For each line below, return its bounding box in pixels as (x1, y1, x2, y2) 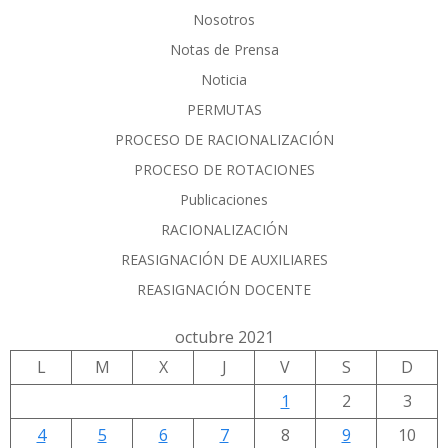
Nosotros (193, 10, 255, 30)
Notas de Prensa (169, 40, 279, 60)
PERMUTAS (186, 100, 262, 120)
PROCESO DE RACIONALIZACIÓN (114, 130, 334, 150)
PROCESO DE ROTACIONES (133, 160, 315, 180)
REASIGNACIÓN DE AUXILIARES (120, 250, 328, 270)
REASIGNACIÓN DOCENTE (137, 280, 311, 300)
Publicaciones (180, 190, 268, 210)
